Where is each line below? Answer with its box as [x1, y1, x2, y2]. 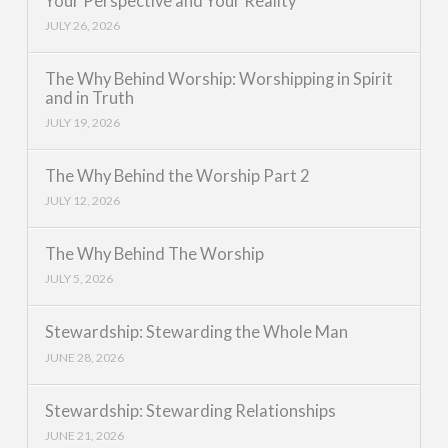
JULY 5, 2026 [44, 271, 113, 287]
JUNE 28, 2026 [44, 349, 124, 365]
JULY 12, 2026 [44, 193, 120, 209]
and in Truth [44, 87, 134, 108]
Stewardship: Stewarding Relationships [44, 400, 336, 421]
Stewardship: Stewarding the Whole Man [44, 322, 348, 343]
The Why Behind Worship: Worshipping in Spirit [44, 68, 393, 89]
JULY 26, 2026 [44, 17, 120, 33]
